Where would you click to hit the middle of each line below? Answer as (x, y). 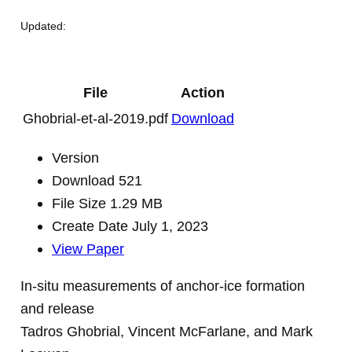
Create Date (92, 225)
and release (57, 309)
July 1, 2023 (170, 225)
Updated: (43, 26)
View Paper (88, 248)
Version (75, 157)
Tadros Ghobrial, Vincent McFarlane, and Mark (166, 332)
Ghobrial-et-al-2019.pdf (95, 118)
